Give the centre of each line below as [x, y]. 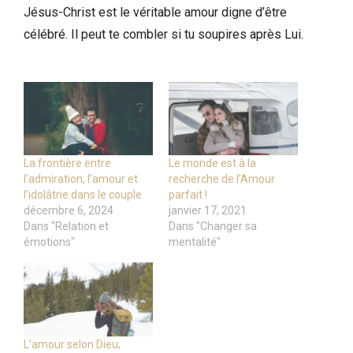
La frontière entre [67, 163]
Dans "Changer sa [213, 227]
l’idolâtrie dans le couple [83, 195]
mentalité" [195, 242]
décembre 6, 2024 [69, 211]
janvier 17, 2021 [208, 211]
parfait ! [188, 195]
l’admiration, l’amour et [81, 179]
